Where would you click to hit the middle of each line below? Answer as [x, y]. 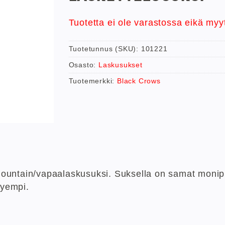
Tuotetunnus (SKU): [105, 49]
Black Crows [139, 81]
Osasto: [83, 65]
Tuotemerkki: [93, 81]
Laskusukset [120, 65]
